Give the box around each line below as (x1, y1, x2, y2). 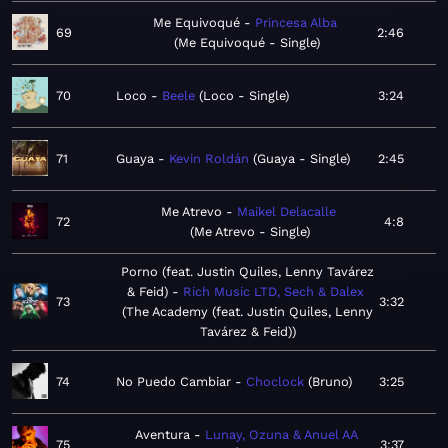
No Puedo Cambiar (116, 374, 231, 390)
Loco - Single (203, 88, 285, 104)
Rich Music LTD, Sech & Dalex (183, 284, 364, 300)
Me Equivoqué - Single (177, 35, 316, 51)
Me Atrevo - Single (194, 224, 306, 240)
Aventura (134, 427, 190, 443)
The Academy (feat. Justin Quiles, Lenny (126, 304, 373, 320)
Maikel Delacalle (236, 204, 336, 220)
